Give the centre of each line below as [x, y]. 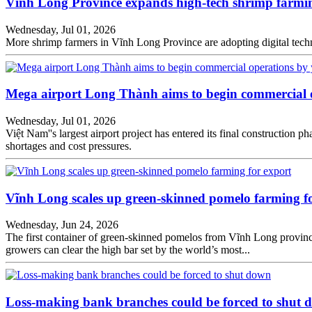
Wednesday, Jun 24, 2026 [62, 225]
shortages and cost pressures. [69, 146]
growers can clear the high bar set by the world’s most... [128, 250]
